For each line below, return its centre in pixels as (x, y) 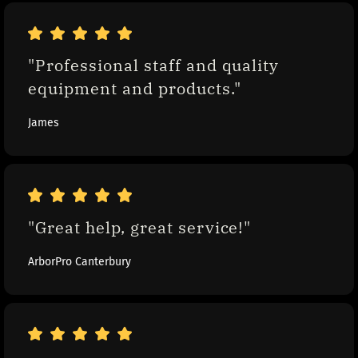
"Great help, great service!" (140, 227)
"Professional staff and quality (154, 66)
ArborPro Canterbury (80, 261)
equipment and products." (135, 89)
